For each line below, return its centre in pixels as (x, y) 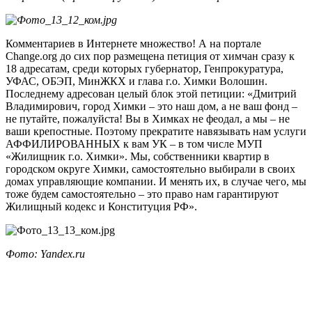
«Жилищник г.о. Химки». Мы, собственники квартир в (138, 156)
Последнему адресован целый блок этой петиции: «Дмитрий (151, 93)
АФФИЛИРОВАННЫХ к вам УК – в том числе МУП (134, 143)
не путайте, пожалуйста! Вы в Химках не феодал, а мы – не (148, 118)
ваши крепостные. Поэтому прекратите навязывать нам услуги (156, 131)
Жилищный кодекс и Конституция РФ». (101, 206)
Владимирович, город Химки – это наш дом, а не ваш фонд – (151, 106)
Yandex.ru (63, 253)
